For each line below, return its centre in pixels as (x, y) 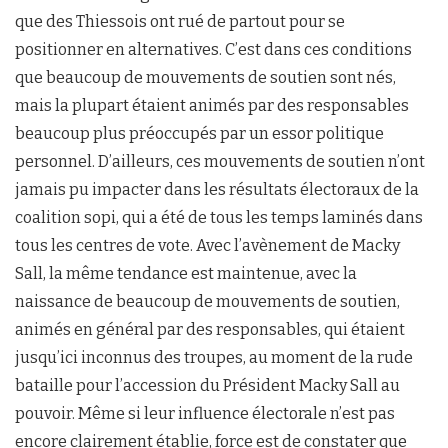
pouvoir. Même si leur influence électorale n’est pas (205, 414)
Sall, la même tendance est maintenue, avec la (186, 274)
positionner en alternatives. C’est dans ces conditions (213, 50)
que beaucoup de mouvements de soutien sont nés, (205, 78)
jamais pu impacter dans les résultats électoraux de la (217, 190)
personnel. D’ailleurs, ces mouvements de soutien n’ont (220, 162)
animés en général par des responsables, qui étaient (210, 330)
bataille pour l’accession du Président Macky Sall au (207, 386)
